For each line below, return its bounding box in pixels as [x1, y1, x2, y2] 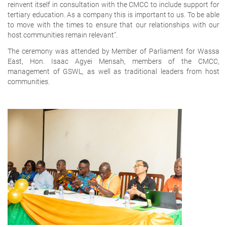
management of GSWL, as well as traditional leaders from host [8, 67, 219, 75]
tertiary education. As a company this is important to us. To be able [8, 10, 219, 19]
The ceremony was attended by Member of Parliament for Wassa [8, 47, 219, 55]
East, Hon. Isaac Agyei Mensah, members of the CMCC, [8, 57, 219, 65]
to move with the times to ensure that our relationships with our [8, 20, 219, 29]
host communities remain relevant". [8, 30, 118, 39]
